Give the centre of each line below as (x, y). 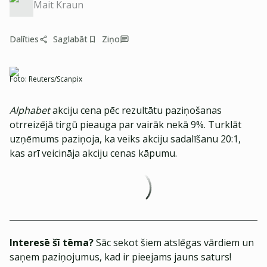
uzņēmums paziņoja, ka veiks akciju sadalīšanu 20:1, (125, 139)
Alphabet (30, 110)
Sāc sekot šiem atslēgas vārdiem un (174, 243)
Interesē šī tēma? (52, 243)
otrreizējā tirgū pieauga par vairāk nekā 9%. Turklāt (125, 125)
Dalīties (24, 39)
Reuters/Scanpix (55, 79)
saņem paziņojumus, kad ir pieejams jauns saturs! (120, 257)
